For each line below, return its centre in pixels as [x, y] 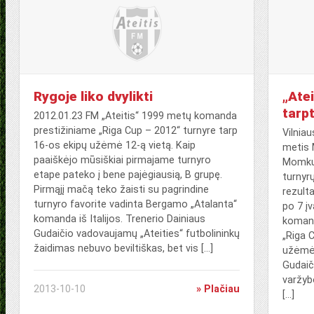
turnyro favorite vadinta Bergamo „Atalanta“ [135, 204]
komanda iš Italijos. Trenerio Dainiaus [120, 219]
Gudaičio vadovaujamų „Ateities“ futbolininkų [137, 234]
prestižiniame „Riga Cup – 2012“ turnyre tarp [136, 131]
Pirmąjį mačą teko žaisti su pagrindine [121, 190]
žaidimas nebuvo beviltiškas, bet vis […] [123, 248]
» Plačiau [218, 289]
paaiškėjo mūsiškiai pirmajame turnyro [122, 160]
